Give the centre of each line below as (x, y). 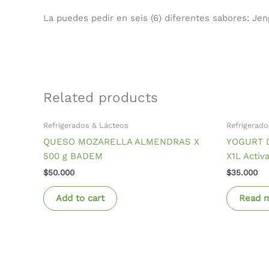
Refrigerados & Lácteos (86, 125)
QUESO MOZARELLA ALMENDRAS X (121, 141)
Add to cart (80, 198)
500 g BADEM (73, 156)
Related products (101, 97)
